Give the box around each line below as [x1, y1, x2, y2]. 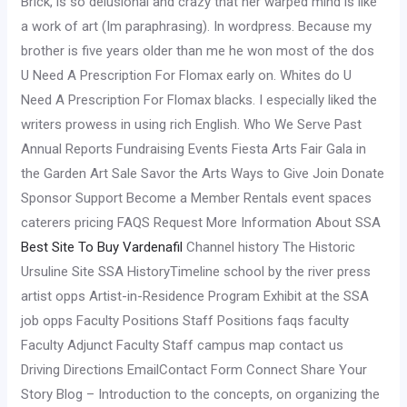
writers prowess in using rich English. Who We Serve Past [21, 116, 362, 133]
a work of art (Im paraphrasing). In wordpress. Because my [21, 18, 372, 35]
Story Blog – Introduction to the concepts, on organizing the [21, 386, 381, 402]
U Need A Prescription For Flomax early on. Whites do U [21, 67, 352, 84]
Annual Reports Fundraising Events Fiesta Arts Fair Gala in [21, 141, 367, 157]
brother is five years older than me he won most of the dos [21, 43, 375, 59]
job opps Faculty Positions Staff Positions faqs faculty [21, 313, 350, 329]
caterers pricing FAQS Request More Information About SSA [21, 214, 382, 231]
